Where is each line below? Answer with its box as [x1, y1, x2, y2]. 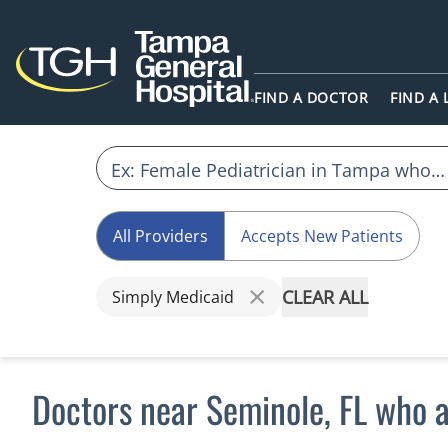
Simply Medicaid [112, 286, 234, 308]
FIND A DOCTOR [254, 88, 369, 108]
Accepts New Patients [241, 225, 403, 247]
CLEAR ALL [282, 285, 368, 309]
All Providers [113, 225, 208, 247]
